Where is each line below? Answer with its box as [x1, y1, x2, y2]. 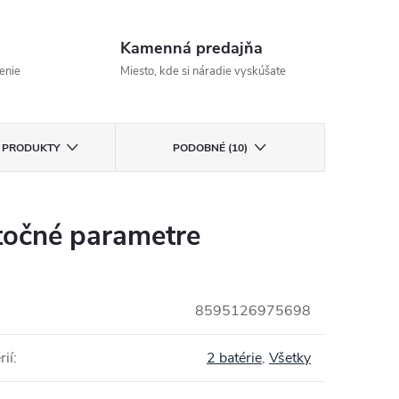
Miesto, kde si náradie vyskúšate [119, 63, 286, 79]
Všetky [269, 348, 311, 368]
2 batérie [207, 348, 262, 368]
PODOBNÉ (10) [173, 141, 248, 155]
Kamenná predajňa [119, 37, 263, 59]
